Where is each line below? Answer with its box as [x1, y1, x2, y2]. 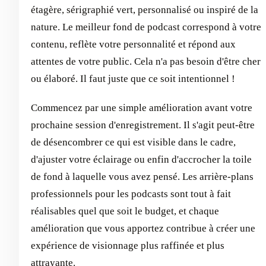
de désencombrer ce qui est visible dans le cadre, [31, 136, 236, 148]
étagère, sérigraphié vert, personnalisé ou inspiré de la [31, 4, 258, 15]
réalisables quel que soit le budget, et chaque [31, 205, 219, 217]
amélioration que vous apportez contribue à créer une [31, 222, 255, 234]
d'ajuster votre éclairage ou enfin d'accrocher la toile [31, 153, 252, 165]
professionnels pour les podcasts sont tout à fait [31, 188, 231, 199]
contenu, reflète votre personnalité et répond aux [31, 38, 236, 50]
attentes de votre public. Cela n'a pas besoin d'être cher [31, 55, 261, 67]
